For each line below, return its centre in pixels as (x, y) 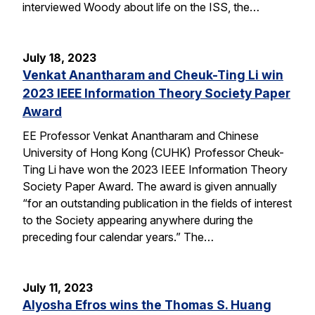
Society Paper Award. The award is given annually (150, 186)
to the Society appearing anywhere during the (138, 220)
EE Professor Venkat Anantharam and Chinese (141, 135)
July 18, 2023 (59, 57)
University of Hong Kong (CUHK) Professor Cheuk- (153, 152)
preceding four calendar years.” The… (118, 237)
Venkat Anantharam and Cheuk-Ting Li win (153, 75)
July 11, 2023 (58, 287)
